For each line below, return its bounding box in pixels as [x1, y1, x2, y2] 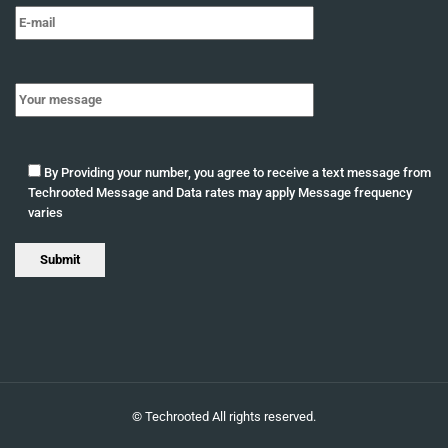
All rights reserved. [212, 408, 316, 424]
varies [28, 204, 63, 220]
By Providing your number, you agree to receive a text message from [44, 164, 431, 180]
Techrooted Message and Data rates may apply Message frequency [28, 184, 412, 200]
